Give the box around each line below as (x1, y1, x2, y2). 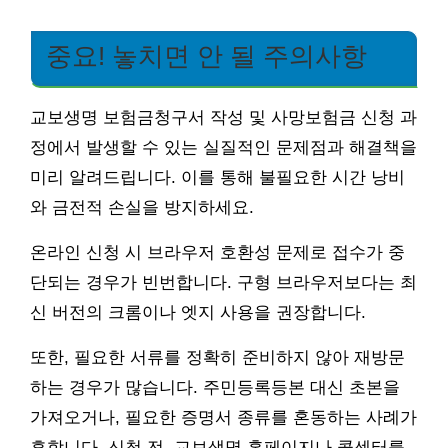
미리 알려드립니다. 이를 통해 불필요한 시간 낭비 (30, 167, 405, 187)
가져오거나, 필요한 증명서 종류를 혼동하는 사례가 (30, 407, 417, 427)
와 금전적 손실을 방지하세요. (30, 197, 254, 217)
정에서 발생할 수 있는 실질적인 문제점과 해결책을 (30, 137, 417, 157)
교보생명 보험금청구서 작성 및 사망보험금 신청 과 (30, 107, 417, 127)
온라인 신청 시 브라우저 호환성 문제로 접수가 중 (30, 242, 405, 262)
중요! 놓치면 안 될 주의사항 (46, 41, 367, 70)
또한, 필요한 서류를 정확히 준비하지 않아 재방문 (30, 347, 405, 367)
